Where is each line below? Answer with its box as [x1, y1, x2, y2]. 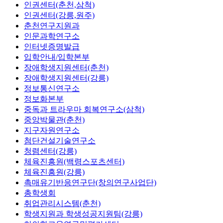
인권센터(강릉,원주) [24, 10, 95, 19]
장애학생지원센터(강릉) [24, 73, 109, 82]
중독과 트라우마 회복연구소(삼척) [24, 105, 144, 113]
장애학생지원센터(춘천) [24, 63, 109, 72]
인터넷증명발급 [24, 42, 80, 51]
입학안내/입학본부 [24, 52, 90, 61]
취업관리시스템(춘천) [24, 199, 101, 208]
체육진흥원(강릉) [24, 167, 85, 176]
